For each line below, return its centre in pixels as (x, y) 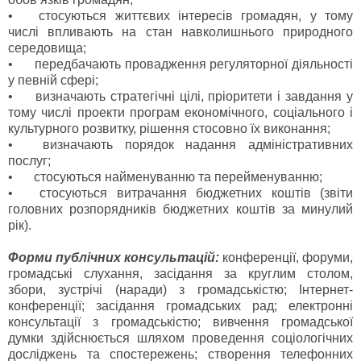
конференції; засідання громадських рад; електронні (180, 306)
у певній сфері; (53, 81)
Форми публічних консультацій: (114, 258)
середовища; (47, 48)
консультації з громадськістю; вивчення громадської (180, 322)
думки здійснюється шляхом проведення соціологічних (180, 338)
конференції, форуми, (288, 258)
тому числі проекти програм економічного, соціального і (180, 113)
